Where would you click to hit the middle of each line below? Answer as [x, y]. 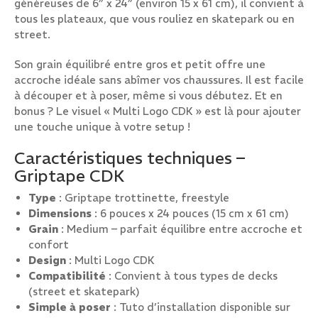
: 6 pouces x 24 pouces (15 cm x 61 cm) [190, 213]
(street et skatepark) [84, 291]
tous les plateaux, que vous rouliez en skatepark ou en [154, 19]
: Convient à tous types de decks [192, 276]
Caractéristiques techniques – [130, 158]
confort [49, 245]
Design [47, 260]
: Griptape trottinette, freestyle [143, 198]
